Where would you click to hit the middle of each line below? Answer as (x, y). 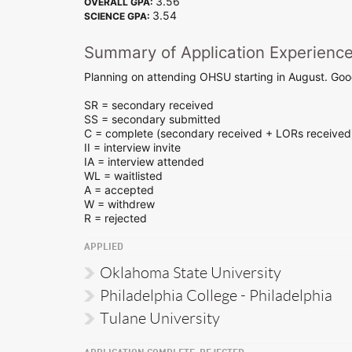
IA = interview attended (144, 161)
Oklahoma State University (191, 272)
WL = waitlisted (123, 175)
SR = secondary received (149, 104)
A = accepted (119, 189)
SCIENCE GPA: (118, 16)
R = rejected (115, 218)
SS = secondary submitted (152, 119)
